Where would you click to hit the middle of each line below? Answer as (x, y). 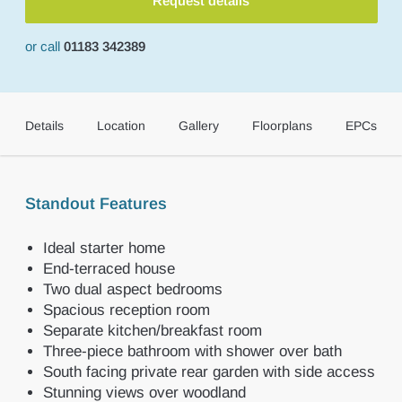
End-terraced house (109, 269)
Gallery (198, 126)
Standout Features (96, 204)
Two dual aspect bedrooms (132, 289)
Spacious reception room (126, 310)
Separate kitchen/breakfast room (152, 331)
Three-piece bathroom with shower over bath (192, 351)
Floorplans (282, 126)
